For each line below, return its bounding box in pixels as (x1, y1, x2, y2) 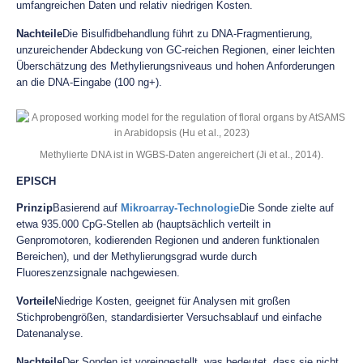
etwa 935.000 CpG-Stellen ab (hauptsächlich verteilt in (16, 218, 271, 230)
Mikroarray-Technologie (121, 202, 239, 214)
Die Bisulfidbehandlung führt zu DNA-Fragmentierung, (62, 28, 313, 40)
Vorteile (16, 295, 54, 307)
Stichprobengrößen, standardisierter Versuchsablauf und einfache (16, 311, 322, 323)
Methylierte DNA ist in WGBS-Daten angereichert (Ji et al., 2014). (40, 149, 323, 160)
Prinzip (16, 202, 53, 214)
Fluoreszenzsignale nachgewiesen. (16, 267, 180, 279)
